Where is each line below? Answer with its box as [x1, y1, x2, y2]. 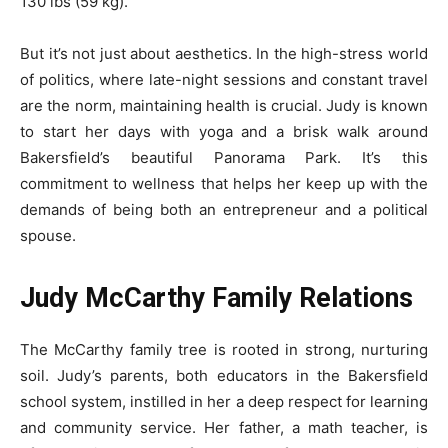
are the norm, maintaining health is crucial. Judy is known [20, 95, 428, 115]
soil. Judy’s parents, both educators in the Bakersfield [20, 365, 428, 385]
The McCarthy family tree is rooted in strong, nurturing [20, 339, 428, 359]
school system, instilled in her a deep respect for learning [20, 391, 428, 411]
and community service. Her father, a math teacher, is [20, 417, 428, 437]
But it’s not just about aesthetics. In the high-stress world [20, 43, 428, 63]
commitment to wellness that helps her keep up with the [20, 173, 428, 193]
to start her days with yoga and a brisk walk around [20, 121, 428, 141]
